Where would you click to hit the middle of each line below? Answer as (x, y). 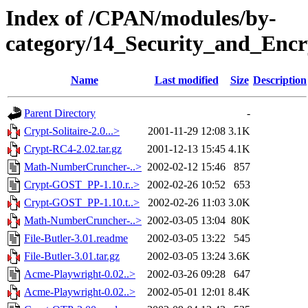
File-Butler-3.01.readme (76, 239)
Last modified (186, 80)
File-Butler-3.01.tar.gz (72, 256)
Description (280, 80)
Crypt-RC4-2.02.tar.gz (73, 149)
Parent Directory (60, 113)
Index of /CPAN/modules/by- (141, 18)
